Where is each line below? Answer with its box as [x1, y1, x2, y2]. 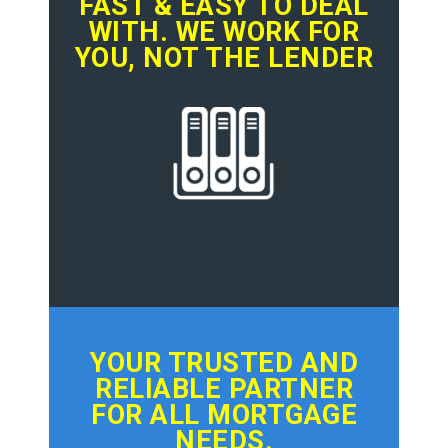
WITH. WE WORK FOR [88, 16, 360, 49]
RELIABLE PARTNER [95, 373, 353, 406]
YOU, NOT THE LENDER [74, 42, 374, 75]
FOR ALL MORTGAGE [91, 399, 357, 432]
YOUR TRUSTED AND [90, 347, 358, 380]
